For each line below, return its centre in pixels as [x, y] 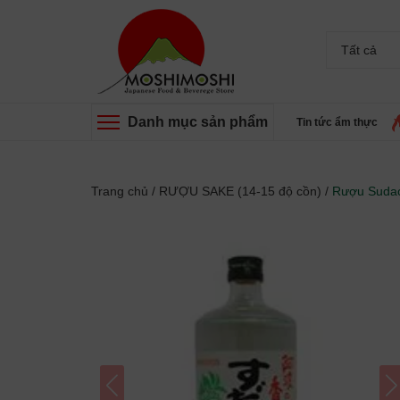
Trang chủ [120, 191]
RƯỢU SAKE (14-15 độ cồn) [240, 191]
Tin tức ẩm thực [337, 122]
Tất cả [359, 50]
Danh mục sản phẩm [198, 122]
